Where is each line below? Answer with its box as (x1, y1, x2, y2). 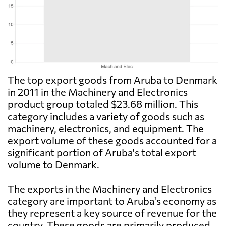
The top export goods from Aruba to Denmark (8, 74, 217, 86)
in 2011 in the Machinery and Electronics (8, 86, 188, 98)
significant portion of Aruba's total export (8, 146, 196, 159)
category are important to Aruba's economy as (8, 195, 216, 207)
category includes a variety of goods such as (8, 110, 204, 123)
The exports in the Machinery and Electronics (8, 183, 212, 195)
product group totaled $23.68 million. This (8, 98, 198, 110)
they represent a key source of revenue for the (8, 207, 217, 219)
